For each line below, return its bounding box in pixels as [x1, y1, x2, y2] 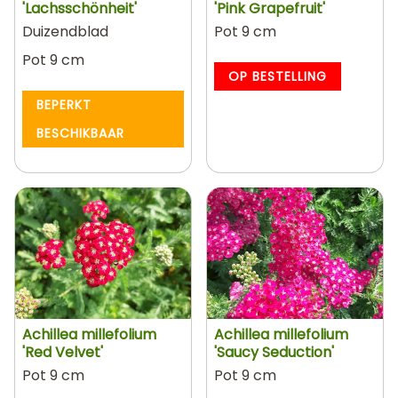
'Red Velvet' [22, 342, 103, 362]
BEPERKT [36, 95, 92, 114]
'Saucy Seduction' [214, 342, 334, 362]
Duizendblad [22, 20, 108, 42]
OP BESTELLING [228, 67, 327, 85]
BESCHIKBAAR [36, 123, 124, 142]
